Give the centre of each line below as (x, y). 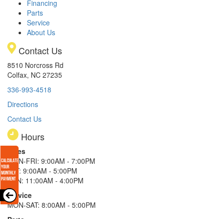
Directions (23, 104)
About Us (41, 32)
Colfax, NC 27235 (35, 75)
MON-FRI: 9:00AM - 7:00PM (51, 161)
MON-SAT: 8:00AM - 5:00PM (52, 205)
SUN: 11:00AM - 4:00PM (45, 180)
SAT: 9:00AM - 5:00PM (42, 170)
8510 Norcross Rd (35, 65)
